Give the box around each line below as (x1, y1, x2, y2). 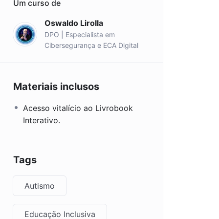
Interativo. (23, 115, 60, 125)
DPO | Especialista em (44, 30, 115, 39)
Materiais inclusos (13, 81, 99, 92)
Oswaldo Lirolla (44, 18, 103, 28)
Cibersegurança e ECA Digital (44, 41, 138, 49)
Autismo (24, 181, 55, 191)
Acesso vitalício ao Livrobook (23, 103, 133, 113)
